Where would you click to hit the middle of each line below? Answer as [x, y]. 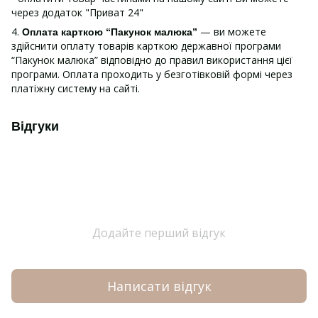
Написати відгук [159, 286]
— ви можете [232, 32]
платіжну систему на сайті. [76, 89]
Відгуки [35, 127]
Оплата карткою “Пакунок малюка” [110, 32]
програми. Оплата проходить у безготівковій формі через [152, 75]
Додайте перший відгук [159, 233]
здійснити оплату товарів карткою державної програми [146, 46]
